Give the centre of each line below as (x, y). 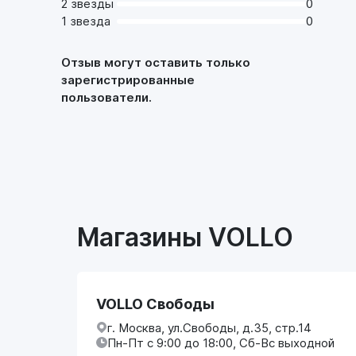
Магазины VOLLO (185, 237)
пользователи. (106, 97)
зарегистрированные (128, 79)
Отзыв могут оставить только (156, 62)
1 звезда (86, 21)
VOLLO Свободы (155, 304)
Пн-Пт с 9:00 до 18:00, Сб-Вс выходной (221, 342)
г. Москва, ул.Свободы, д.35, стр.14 (209, 327)
